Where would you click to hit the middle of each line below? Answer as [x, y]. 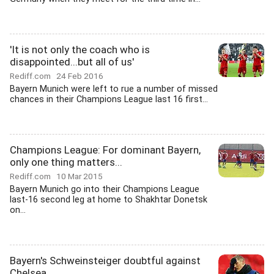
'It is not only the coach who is [80, 50]
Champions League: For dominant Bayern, [105, 150]
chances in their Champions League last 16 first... [109, 99]
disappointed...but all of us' [72, 62]
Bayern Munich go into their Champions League [105, 189]
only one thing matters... [66, 162]
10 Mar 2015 [80, 176]
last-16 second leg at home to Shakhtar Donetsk [109, 200]
